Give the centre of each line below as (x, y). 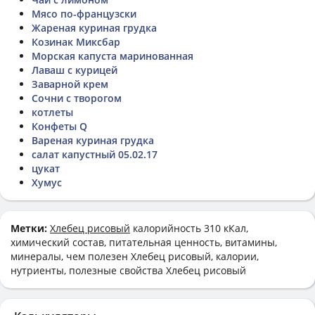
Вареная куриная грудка (93, 140)
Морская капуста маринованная (112, 56)
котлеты (52, 112)
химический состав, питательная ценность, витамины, (144, 242)
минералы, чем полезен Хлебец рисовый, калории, (135, 256)
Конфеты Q (59, 126)
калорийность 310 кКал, (189, 228)
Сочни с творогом (77, 98)
